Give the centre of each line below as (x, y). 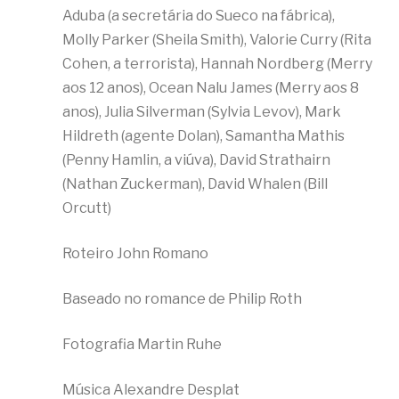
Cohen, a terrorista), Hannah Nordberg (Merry (217, 63)
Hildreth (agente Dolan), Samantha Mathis (204, 135)
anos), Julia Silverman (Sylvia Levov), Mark (202, 111)
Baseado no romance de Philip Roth (182, 298)
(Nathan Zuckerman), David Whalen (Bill (195, 183)
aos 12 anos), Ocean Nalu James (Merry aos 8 (211, 87)
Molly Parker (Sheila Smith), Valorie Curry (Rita (217, 39)
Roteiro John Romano (135, 253)
